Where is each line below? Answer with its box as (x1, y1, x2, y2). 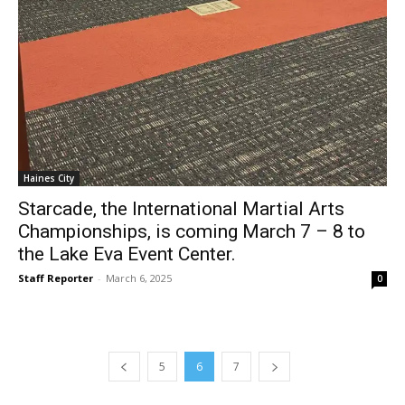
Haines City (24, 171, 74, 184)
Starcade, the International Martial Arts (18, 197, 344, 220)
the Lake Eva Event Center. (18, 242, 236, 265)
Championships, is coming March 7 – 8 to (18, 220, 365, 242)
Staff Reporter (18, 270, 93, 285)
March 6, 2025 (106, 270, 172, 285)
